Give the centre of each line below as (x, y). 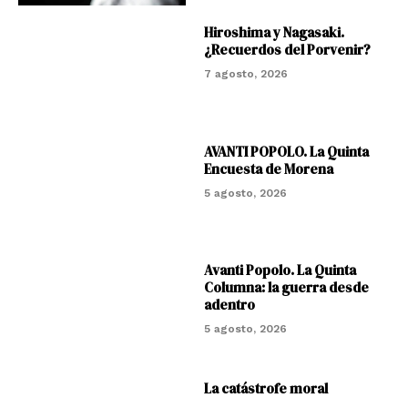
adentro (229, 304)
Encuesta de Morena (268, 168)
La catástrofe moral (265, 388)
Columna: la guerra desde (286, 287)
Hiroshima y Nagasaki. (274, 33)
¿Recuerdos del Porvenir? (287, 50)
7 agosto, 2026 (245, 74)
